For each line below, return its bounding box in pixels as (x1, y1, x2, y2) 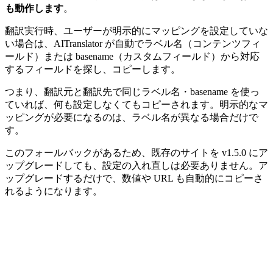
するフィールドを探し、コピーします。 (5, 63, 180, 74)
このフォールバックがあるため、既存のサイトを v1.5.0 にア (5, 147, 268, 158)
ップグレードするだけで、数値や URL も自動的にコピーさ (5, 172, 263, 183)
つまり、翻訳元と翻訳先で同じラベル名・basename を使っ (5, 86, 260, 97)
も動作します (5, 2, 63, 13)
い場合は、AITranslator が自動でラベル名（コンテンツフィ (5, 38, 261, 49)
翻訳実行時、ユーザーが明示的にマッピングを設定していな (5, 25, 268, 36)
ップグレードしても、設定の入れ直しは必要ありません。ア (5, 160, 268, 171)
